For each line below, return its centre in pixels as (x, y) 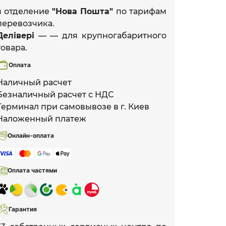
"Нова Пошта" (84, 11)
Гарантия (22, 209)
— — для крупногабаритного (100, 35)
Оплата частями (32, 170)
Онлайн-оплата (31, 135)
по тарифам (141, 11)
